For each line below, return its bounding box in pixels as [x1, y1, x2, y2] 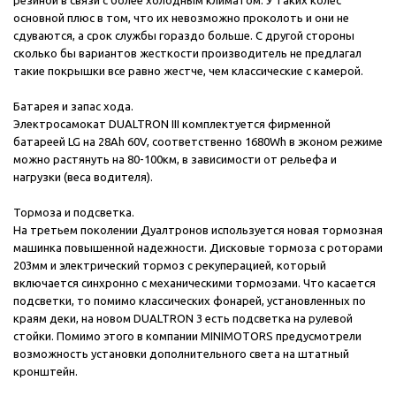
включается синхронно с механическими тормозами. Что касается [13, 277, 376, 289]
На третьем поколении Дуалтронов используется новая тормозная [13, 224, 383, 236]
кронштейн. [13, 365, 80, 377]
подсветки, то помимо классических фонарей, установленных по [13, 294, 366, 307]
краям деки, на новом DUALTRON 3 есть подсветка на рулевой [13, 312, 353, 324]
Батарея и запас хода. [13, 100, 133, 112]
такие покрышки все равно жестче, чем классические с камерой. [13, 65, 366, 77]
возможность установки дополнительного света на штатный [13, 347, 349, 360]
